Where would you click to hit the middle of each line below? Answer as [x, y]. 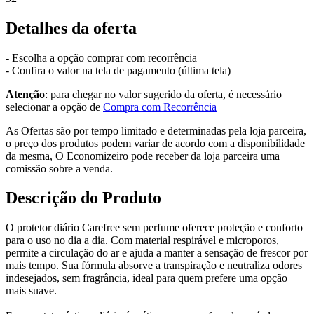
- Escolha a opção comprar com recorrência [101, 57]
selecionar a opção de [54, 107]
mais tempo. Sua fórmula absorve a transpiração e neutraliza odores [154, 266]
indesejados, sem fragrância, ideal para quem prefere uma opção [146, 278]
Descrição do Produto [83, 198]
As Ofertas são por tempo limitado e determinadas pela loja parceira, [156, 130]
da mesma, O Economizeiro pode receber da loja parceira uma [143, 156]
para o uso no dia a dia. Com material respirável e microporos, [142, 240]
